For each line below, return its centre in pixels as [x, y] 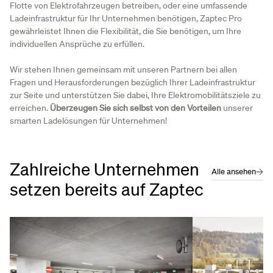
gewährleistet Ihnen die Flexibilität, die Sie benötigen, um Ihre [126, 31]
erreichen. [30, 108]
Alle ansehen [234, 172]
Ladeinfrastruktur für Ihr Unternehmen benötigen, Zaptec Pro [126, 18]
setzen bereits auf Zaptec [107, 189]
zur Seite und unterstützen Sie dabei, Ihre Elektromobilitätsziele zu [135, 95]
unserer [237, 108]
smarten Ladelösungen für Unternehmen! [88, 121]
